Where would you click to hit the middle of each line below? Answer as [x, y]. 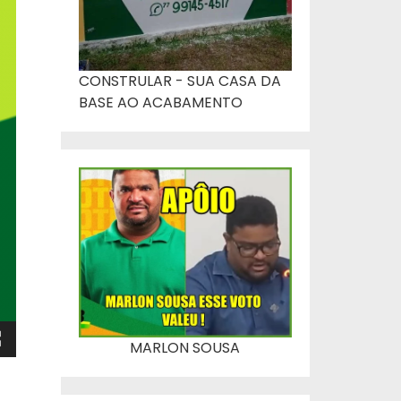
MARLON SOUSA [185, 348]
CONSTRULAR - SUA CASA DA [179, 81]
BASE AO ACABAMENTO [160, 102]
